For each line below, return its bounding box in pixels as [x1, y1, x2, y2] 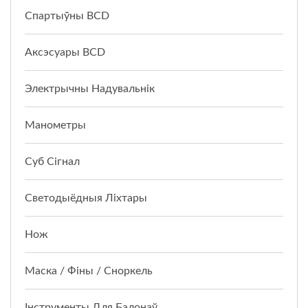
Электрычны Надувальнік [25, 82, 155, 94]
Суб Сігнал [25, 155, 80, 167]
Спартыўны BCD [25, 10, 109, 21]
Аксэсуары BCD [25, 46, 105, 58]
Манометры [25, 119, 86, 131]
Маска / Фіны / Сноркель [25, 265, 153, 276]
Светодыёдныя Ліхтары [25, 192, 147, 203]
